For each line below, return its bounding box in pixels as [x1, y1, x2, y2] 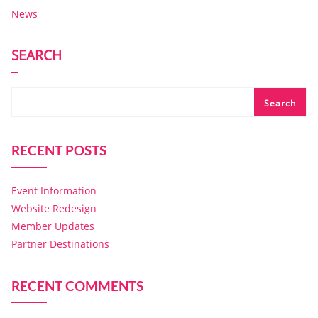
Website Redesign [11, 202, 97, 215]
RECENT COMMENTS [11, 278, 143, 294]
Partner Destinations [11, 237, 109, 251]
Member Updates [11, 219, 94, 233]
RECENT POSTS [11, 142, 106, 158]
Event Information [11, 184, 97, 197]
